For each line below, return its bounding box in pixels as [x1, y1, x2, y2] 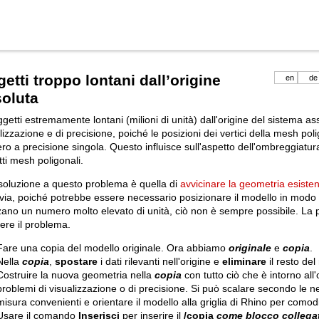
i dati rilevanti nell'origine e [98, 256, 222, 268]
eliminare [222, 256, 266, 268]
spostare [55, 256, 98, 268]
